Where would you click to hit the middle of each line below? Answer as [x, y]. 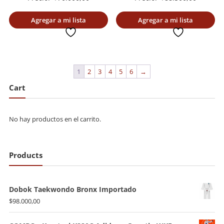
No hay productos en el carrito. [55, 119]
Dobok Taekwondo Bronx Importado [72, 189]
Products [25, 155]
